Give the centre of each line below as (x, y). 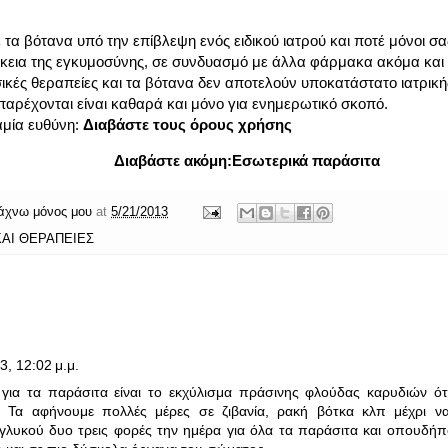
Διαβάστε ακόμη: (173, 161)
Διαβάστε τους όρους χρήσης (187, 124)
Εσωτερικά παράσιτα (306, 161)
